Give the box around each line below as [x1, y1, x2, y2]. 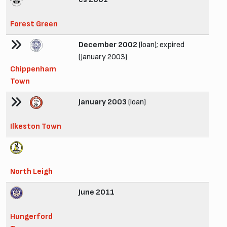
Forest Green [10, 19, 58, 29]
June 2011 [79, 187, 115, 197]
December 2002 [79, 40, 137, 50]
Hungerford [10, 211, 53, 221]
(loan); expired [137, 40, 184, 50]
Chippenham [10, 64, 56, 74]
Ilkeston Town [10, 121, 61, 131]
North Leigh [10, 166, 53, 176]
